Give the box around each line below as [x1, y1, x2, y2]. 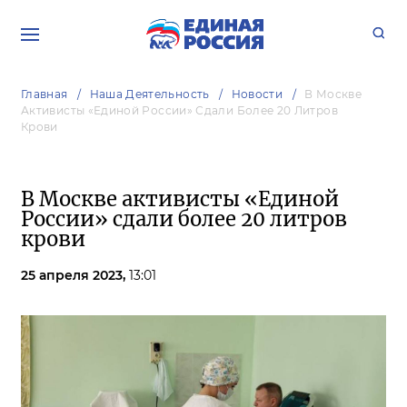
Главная [21, 87, 68, 101]
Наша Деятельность [89, 87, 210, 101]
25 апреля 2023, [21, 267, 129, 283]
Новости [231, 87, 283, 101]
